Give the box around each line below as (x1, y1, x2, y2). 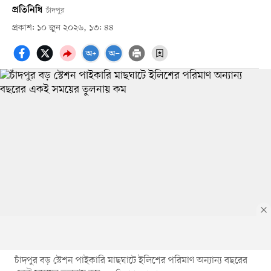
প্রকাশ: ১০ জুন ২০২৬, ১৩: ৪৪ (11, 22, 114, 34)
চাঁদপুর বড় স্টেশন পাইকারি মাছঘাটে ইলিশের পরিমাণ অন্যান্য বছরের (14, 253, 247, 267)
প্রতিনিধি (11, 4, 42, 16)
